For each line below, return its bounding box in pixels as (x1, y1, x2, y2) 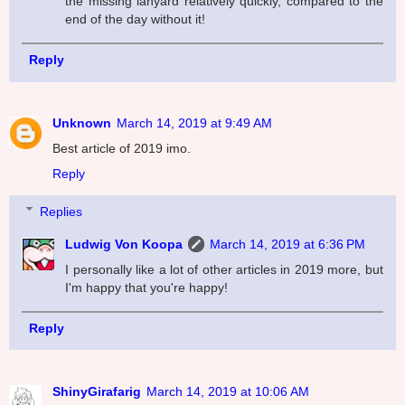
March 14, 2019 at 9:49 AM (117, 116, 272, 131)
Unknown (52, 116, 111, 131)
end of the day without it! (65, 11, 206, 26)
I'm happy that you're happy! (65, 279, 229, 295)
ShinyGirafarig (52, 383, 141, 399)
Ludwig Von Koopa (65, 236, 184, 251)
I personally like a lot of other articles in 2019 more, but (65, 261, 383, 277)
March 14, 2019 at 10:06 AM (146, 383, 309, 399)
